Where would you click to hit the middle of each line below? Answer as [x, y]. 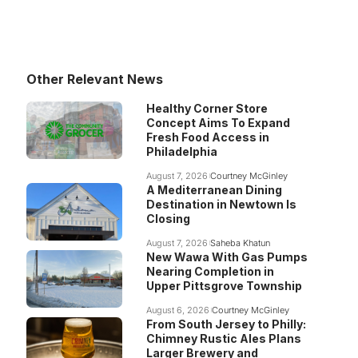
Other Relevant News [94, 79]
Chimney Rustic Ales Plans [223, 338]
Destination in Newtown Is [221, 204]
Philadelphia [181, 151]
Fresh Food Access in [207, 137]
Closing [168, 219]
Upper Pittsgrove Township [224, 286]
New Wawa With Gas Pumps [227, 257]
